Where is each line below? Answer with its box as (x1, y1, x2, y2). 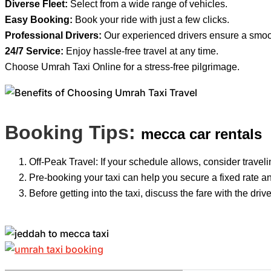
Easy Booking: (5, 14, 73, 25)
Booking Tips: (5, 121, 141, 143)
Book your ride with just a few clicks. (73, 14, 229, 25)
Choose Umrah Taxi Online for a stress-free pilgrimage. (5, 61, 240, 72)
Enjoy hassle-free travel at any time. (64, 45, 218, 56)
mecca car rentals (141, 125, 262, 142)
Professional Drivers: (5, 30, 102, 41)
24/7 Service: (5, 45, 64, 56)
